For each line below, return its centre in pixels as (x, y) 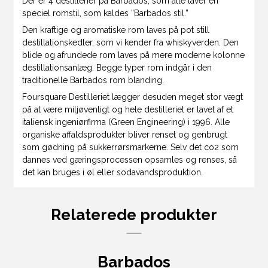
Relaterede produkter (134, 215)
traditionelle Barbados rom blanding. (93, 80)
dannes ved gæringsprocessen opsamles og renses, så (130, 160)
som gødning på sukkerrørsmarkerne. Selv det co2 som (131, 147)
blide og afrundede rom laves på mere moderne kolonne (134, 55)
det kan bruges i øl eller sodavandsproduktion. (113, 173)
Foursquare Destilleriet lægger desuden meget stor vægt (133, 97)
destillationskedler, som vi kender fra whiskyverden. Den (131, 43)
